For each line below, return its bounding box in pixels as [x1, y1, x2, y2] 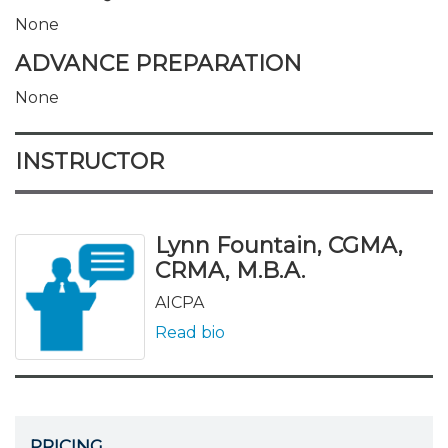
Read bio [155, 323, 225, 342]
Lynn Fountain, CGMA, [155, 232, 403, 259]
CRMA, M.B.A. [155, 257, 305, 284]
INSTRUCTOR [15, 148, 164, 175]
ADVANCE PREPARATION [15, 50, 302, 77]
